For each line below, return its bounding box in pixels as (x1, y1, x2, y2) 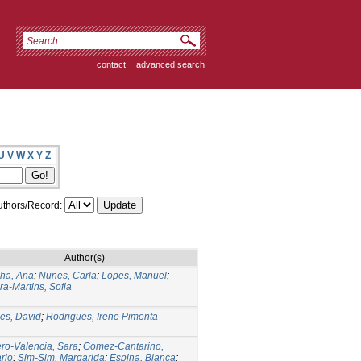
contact (97, 60, 126, 69)
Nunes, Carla (39, 269, 97, 281)
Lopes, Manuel (102, 269, 167, 281)
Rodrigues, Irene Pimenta (46, 310, 158, 322)
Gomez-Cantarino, (83, 340, 164, 352)
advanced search (136, 60, 205, 69)
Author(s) (64, 251, 105, 263)
